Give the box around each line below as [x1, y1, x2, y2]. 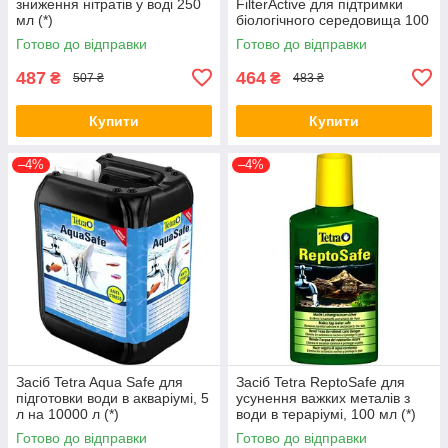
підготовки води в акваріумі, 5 [16, 389, 209, 406]
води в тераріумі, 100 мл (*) [236, 405, 416, 422]
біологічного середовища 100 [236, 11, 429, 28]
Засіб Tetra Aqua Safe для [16, 373, 183, 390]
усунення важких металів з [236, 389, 410, 406]
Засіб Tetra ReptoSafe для [236, 373, 405, 390]
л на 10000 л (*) [16, 405, 119, 422]
